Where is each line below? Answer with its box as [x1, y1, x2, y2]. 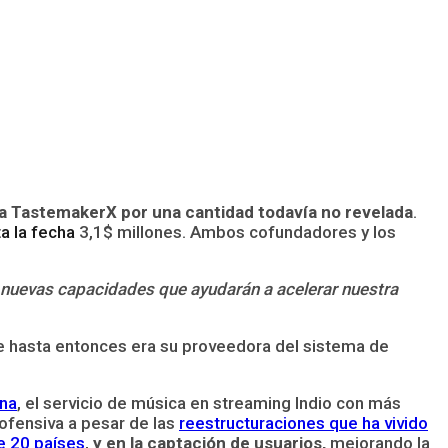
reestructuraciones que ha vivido [179, 412, 428, 433]
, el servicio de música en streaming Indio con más [17, 392, 401, 413]
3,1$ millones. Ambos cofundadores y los [75, 221, 396, 242]
